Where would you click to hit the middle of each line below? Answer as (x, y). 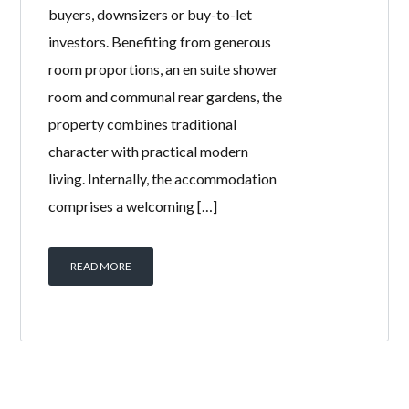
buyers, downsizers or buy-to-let (151, 15)
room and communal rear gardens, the (166, 97)
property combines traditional (143, 124)
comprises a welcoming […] (133, 206)
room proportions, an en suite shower (164, 69)
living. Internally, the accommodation (163, 179)
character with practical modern (149, 152)
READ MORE (101, 267)
